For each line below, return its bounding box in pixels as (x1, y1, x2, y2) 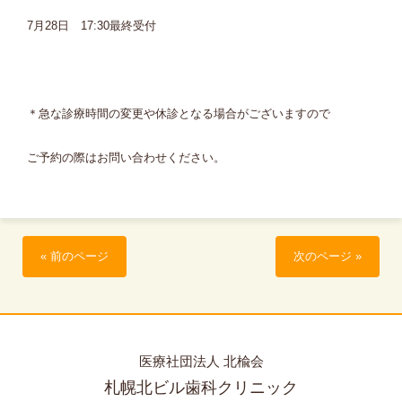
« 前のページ (40, 250, 109, 263)
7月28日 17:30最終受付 (27, 19, 156, 32)
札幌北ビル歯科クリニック (104, 379, 298, 397)
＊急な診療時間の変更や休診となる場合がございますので (27, 107, 330, 120)
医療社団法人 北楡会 (138, 354, 264, 369)
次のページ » (293, 250, 362, 263)
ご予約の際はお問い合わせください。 (27, 151, 225, 164)
